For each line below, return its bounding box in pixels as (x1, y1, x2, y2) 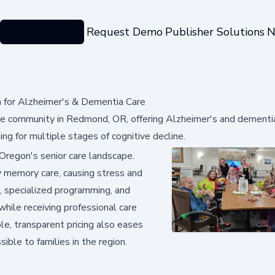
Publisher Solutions (165, 24, 265, 39)
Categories (9, 24, 64, 39)
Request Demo (86, 24, 163, 39)
